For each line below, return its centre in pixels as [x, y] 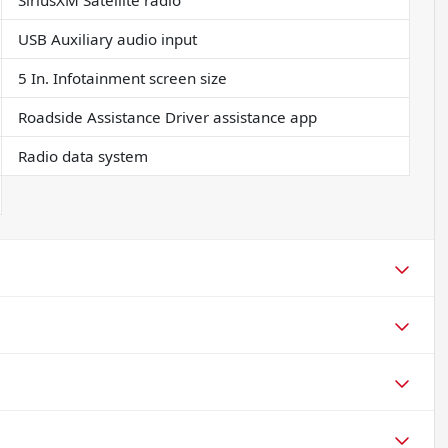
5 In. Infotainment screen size [122, 78]
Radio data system [82, 156]
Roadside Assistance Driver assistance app [167, 117]
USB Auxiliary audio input [107, 39]
